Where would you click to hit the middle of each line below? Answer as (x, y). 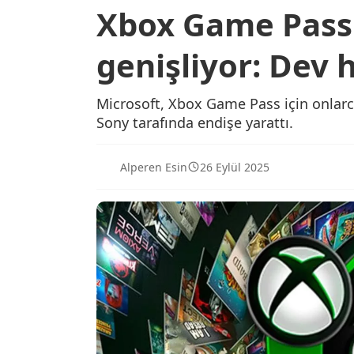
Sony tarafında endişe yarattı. (195, 122)
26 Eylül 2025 (235, 167)
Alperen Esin (154, 167)
